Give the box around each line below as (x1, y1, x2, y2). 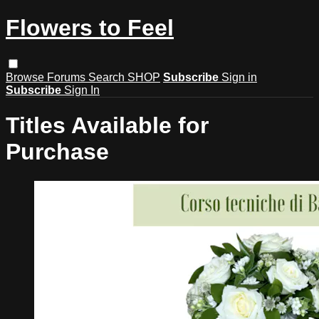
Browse (6, 70, 47, 83)
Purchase (6, 139, 109, 165)
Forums (47, 70, 88, 83)
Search (88, 70, 127, 83)
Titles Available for (6, 113, 209, 139)
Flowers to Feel (6, 15, 174, 41)
